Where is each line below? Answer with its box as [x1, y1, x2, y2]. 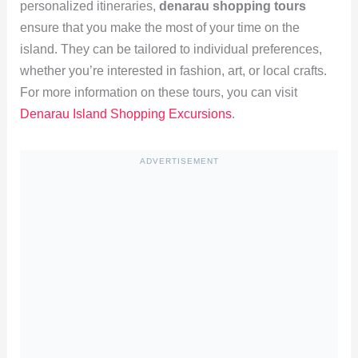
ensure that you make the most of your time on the [19, 20, 300, 34]
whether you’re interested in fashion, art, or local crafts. [19, 63, 327, 78]
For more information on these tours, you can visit [19, 85, 297, 99]
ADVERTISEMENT [139, 156, 219, 165]
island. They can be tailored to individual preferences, [19, 42, 322, 56]
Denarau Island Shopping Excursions [19, 106, 232, 121]
